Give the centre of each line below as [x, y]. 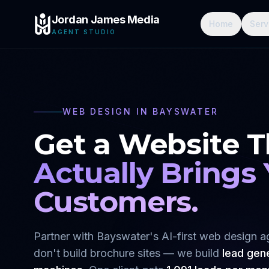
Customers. [116, 202]
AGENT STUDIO [83, 32]
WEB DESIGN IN [108, 111]
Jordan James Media [105, 20]
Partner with [65, 236]
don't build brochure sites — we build [128, 253]
